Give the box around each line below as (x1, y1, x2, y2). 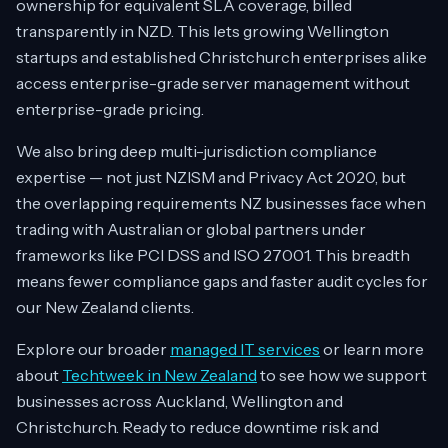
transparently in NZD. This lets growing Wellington (16, 21, 389, 41)
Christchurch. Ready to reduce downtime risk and (16, 417, 379, 437)
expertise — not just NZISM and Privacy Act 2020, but (16, 167, 406, 187)
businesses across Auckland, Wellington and (16, 391, 343, 411)
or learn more (320, 339, 424, 359)
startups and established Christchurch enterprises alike (16, 47, 427, 67)
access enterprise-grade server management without (16, 73, 410, 93)
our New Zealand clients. (16, 297, 194, 317)
